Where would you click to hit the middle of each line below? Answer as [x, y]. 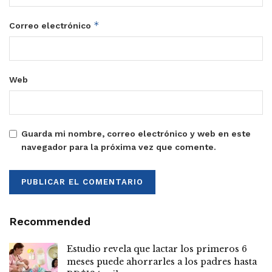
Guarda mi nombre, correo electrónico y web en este [136, 134]
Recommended [50, 222]
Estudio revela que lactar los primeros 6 [157, 249]
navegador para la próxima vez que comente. [119, 147]
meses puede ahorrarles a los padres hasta [162, 262]
